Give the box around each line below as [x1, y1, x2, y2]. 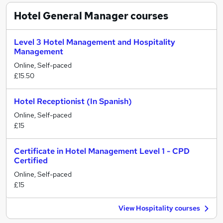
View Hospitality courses [118, 204, 200, 213]
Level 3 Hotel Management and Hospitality [14, 37, 175, 47]
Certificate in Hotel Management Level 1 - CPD [14, 146, 190, 156]
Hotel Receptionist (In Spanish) [14, 96, 132, 107]
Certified [14, 155, 48, 166]
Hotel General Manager [14, 9, 128, 22]
